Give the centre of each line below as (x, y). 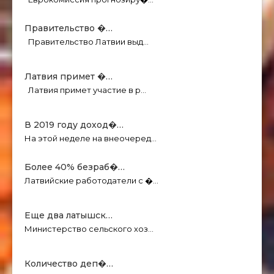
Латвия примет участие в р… (85, 90)
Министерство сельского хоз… (89, 229)
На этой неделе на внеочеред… (91, 139)
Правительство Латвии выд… (87, 42)
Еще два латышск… (68, 216)
